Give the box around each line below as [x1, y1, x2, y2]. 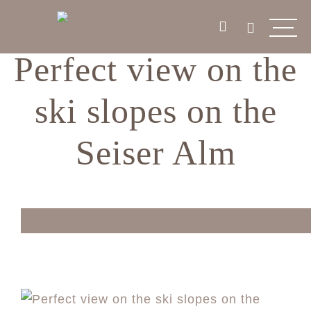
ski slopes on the [34, 92, 277, 131]
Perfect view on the [14, 50, 297, 89]
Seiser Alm [75, 133, 236, 172]
